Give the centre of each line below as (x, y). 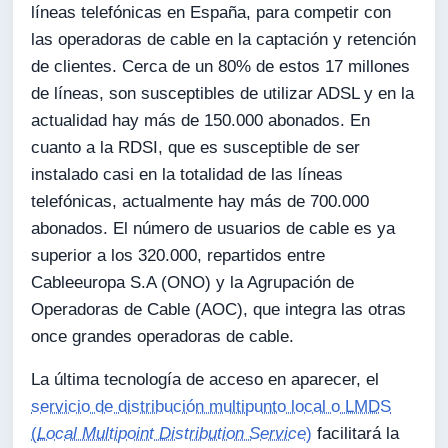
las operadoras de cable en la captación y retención (224, 39)
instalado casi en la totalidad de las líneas (187, 174)
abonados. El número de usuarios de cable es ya (213, 228)
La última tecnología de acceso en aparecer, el (205, 380)
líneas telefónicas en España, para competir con (211, 12)
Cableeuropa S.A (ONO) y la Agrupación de (193, 282)
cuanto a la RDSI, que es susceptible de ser (196, 147)
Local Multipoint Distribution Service (172, 434)
